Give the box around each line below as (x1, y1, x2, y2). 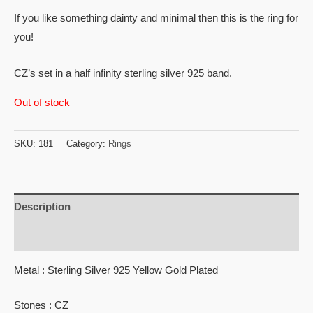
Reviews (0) (14, 230, 71, 242)
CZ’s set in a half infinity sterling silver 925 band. (14, 68, 232, 80)
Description (14, 201, 71, 213)
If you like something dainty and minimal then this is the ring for (14, 12, 298, 24)
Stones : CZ (14, 300, 68, 312)
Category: (66, 138, 108, 149)
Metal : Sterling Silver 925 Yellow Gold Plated (14, 264, 218, 276)
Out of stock (14, 96, 70, 108)
